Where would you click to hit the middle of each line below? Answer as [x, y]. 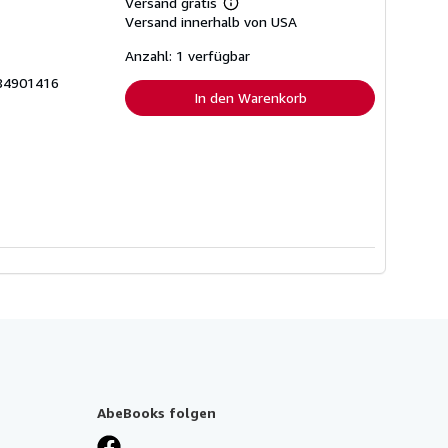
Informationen [269, 24]
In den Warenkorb [250, 97]
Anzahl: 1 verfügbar [187, 55]
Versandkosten [272, 54]
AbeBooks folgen [156, 412]
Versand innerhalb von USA [211, 21]
